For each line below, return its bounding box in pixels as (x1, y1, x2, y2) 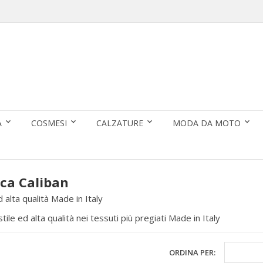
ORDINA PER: (168, 247, 215, 258)
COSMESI (31, 117, 67, 129)
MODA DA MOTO (173, 117, 241, 129)
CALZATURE (96, 117, 143, 129)
